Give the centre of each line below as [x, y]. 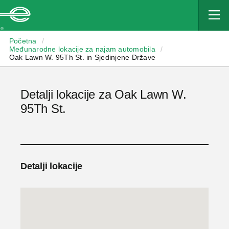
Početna [23, 41]
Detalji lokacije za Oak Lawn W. [104, 94]
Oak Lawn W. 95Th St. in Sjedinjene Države [82, 57]
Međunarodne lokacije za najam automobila [82, 49]
